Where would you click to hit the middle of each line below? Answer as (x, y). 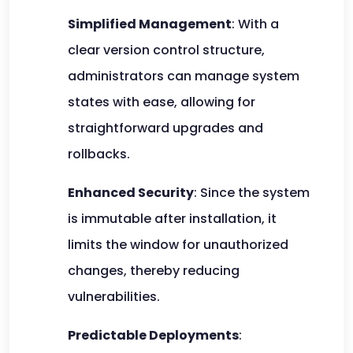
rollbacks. (99, 154)
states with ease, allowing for (162, 102)
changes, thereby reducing (154, 271)
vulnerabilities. (114, 297)
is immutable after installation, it (172, 219)
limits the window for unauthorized (178, 245)
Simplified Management (150, 24)
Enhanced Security (131, 193)
